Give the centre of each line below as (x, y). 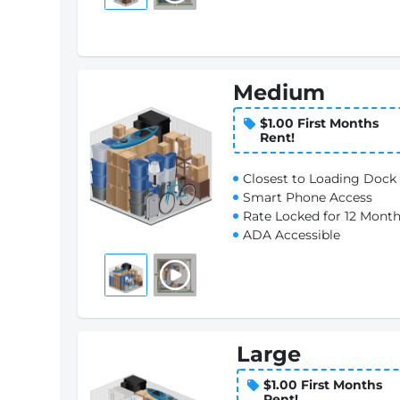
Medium (279, 92)
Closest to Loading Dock (319, 179)
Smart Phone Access (307, 197)
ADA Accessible (291, 235)
